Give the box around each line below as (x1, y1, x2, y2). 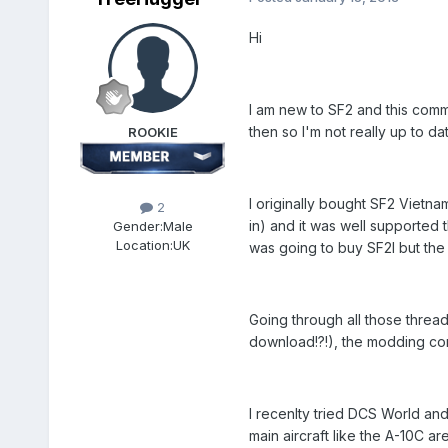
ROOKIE (127, 124, 178, 141)
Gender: (112, 218, 163, 235)
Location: (115, 237, 173, 254)
